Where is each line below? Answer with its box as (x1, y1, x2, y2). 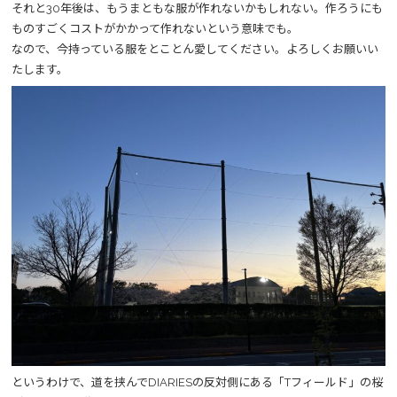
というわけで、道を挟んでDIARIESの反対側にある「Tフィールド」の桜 (12, 375, 383, 389)
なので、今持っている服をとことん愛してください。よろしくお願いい (12, 43, 378, 56)
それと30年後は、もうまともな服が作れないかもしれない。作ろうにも (12, 2, 383, 15)
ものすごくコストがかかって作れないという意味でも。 (12, 22, 299, 35)
